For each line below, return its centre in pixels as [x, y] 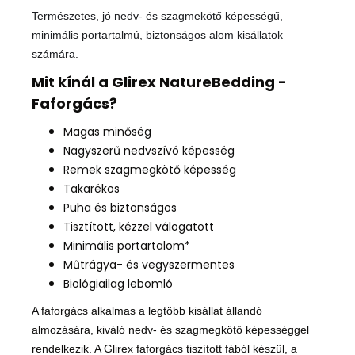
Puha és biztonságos [120, 208]
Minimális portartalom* [127, 246]
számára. [55, 54]
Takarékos [92, 189]
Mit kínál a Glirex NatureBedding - [159, 82]
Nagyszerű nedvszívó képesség [149, 151]
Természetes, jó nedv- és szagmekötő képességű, [157, 16]
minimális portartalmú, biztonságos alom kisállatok [157, 35]
